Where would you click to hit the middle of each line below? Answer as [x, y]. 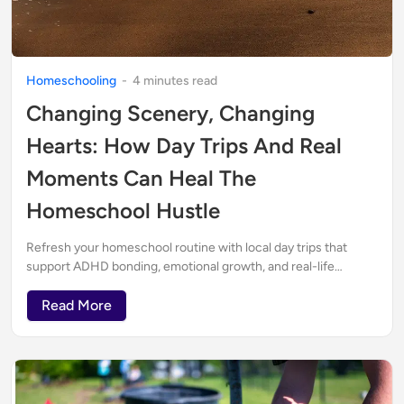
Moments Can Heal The [141, 179]
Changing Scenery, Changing [170, 114]
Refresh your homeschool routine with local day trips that [187, 248]
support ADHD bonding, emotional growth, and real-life [180, 267]
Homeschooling [73, 81]
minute [162, 81]
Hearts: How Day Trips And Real [184, 146]
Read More [77, 306]
